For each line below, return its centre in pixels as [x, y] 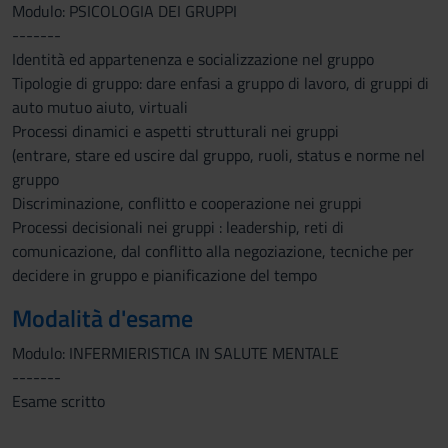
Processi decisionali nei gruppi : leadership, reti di [178, 227]
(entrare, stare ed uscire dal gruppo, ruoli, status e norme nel [218, 155]
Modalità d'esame [102, 318]
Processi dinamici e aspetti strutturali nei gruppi [175, 131]
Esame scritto [58, 401]
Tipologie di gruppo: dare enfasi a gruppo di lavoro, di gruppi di [220, 83]
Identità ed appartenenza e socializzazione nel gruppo [193, 59]
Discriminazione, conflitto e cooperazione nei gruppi [187, 203]
